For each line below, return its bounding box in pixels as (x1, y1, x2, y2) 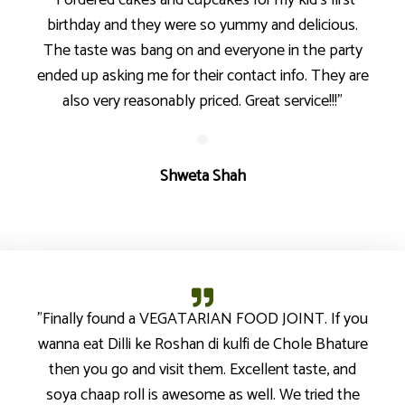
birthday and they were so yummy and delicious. (47, 12, 358, 39)
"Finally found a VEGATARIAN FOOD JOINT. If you (37, 306, 368, 333)
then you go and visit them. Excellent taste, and (49, 356, 356, 383)
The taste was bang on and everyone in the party (42, 37, 363, 64)
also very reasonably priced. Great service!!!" (62, 88, 343, 115)
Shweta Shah (159, 163, 246, 190)
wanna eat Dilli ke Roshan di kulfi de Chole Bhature (37, 331, 368, 358)
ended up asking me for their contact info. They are (36, 62, 369, 89)
